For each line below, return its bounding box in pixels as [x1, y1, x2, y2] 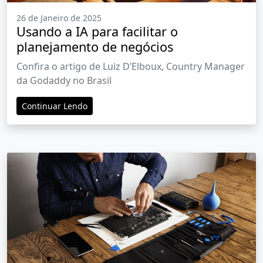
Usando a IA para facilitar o [16, 23, 178, 41]
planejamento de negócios [16, 38, 173, 56]
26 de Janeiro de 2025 [16, 12, 102, 24]
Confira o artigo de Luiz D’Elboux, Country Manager [16, 60, 245, 73]
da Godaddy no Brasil [16, 74, 112, 87]
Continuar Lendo [22, 100, 87, 112]
